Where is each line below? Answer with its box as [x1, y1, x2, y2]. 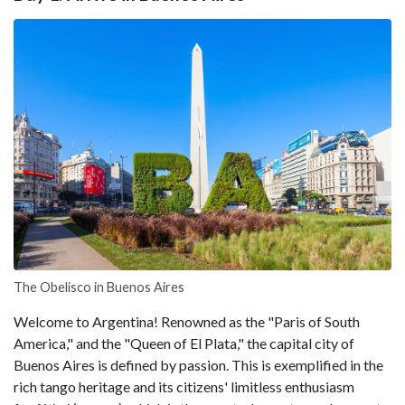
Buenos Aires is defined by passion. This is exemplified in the [14, 356, 383, 374]
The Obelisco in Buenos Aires [14, 279, 184, 296]
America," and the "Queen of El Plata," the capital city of [14, 334, 354, 353]
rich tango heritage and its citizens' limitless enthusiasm [14, 378, 354, 396]
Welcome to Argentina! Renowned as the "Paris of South [14, 313, 360, 331]
